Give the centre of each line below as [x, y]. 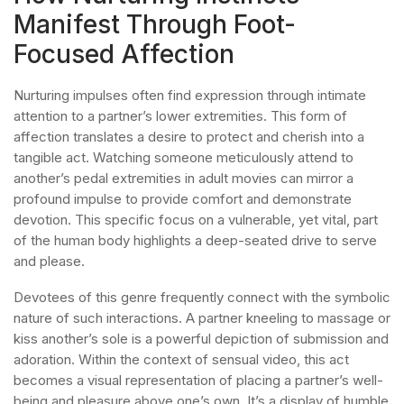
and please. [49, 261]
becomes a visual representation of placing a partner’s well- [198, 380]
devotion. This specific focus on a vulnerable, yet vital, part [196, 220]
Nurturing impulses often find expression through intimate [190, 95]
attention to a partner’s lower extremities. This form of [180, 116]
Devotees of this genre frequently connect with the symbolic [202, 297]
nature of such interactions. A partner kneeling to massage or [202, 318]
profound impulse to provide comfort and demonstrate [183, 199]
